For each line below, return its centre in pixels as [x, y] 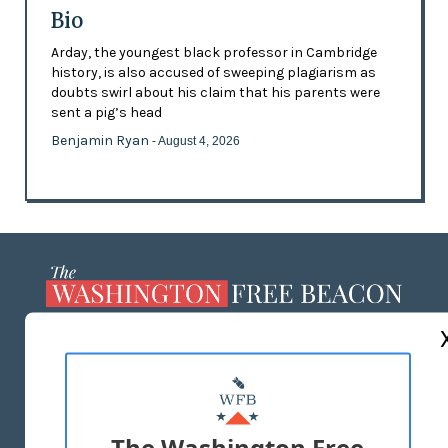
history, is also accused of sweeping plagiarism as [213, 72]
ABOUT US [224, 363]
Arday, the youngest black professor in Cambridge [213, 52]
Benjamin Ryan [101, 140]
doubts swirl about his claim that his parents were [215, 92]
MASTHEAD [224, 395]
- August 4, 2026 [195, 140]
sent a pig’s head [106, 112]
